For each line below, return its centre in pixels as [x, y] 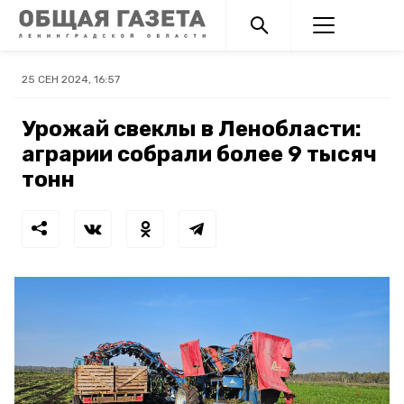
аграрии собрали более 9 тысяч [199, 154]
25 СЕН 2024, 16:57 [71, 79]
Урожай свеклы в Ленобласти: [192, 129]
